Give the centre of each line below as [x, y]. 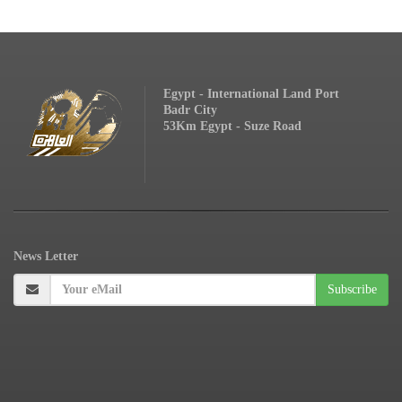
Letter [61, 256]
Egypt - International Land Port [251, 93]
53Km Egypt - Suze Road [232, 126]
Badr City [190, 109]
